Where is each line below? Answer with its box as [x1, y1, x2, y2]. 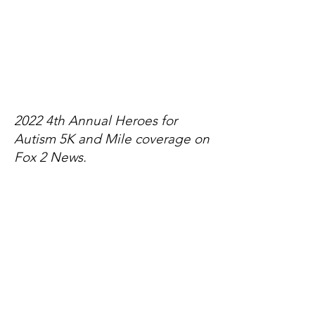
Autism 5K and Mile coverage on [14, 131, 210, 147]
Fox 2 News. [14, 149, 86, 165]
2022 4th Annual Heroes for [14, 112, 177, 129]
